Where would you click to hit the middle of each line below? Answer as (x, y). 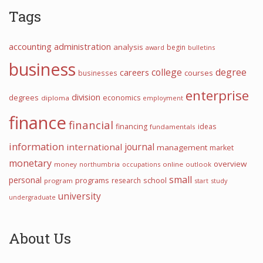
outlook (198, 164)
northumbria (100, 164)
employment (163, 98)
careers (134, 73)
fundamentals (173, 127)
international (94, 147)
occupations (141, 164)
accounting (30, 46)
